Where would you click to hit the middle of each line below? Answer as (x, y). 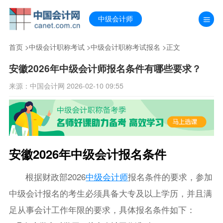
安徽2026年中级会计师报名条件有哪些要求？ (105, 68)
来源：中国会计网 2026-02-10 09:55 (66, 85)
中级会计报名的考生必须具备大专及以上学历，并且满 (110, 193)
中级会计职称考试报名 (125, 47)
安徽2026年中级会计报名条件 (87, 154)
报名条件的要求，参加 (170, 176)
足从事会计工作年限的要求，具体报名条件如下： (102, 209)
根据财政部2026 (56, 176)
